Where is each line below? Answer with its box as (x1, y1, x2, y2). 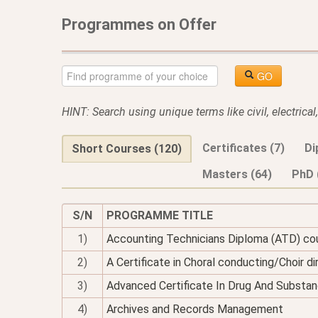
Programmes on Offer (62, 16, 216, 33)
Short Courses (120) (72, 142, 182, 155)
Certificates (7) (202, 141, 285, 155)
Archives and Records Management (106, 302, 283, 316)
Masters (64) (202, 168, 272, 181)
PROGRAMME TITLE (106, 209, 213, 222)
